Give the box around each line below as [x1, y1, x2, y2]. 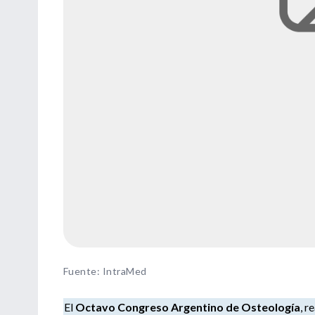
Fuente [63, 264, 97, 277]
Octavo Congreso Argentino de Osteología [75, 300, 300, 314]
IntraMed [102, 264, 147, 277]
